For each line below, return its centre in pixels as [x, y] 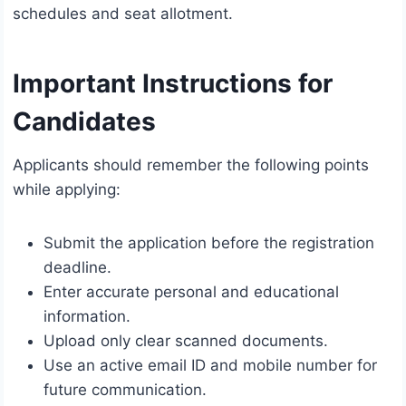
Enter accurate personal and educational [191, 292]
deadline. [77, 268]
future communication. [125, 390]
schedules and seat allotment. [123, 14]
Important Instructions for [173, 84]
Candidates [84, 122]
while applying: [67, 190]
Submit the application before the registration [209, 243]
